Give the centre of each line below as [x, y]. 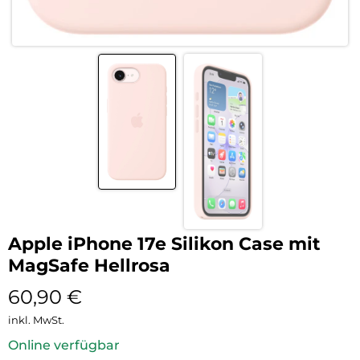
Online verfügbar [64, 345]
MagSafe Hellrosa [89, 265]
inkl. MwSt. [36, 319]
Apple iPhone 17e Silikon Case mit [164, 243]
